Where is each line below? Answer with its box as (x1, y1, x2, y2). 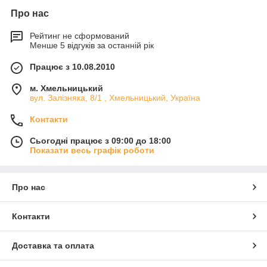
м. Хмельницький (30, 83, 103, 93)
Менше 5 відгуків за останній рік (30, 41, 154, 50)
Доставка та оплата (12, 241, 94, 250)
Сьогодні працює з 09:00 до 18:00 (30, 136, 171, 145)
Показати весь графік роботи (30, 145, 154, 155)
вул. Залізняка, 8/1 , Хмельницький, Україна (30, 93, 200, 103)
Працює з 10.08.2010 (30, 62, 115, 72)
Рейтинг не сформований (30, 31, 129, 41)
